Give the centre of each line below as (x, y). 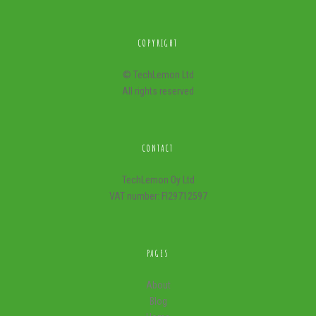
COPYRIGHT (158, 43)
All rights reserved (158, 91)
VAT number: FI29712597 (158, 196)
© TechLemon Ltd (158, 75)
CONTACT (158, 148)
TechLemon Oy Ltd (158, 180)
